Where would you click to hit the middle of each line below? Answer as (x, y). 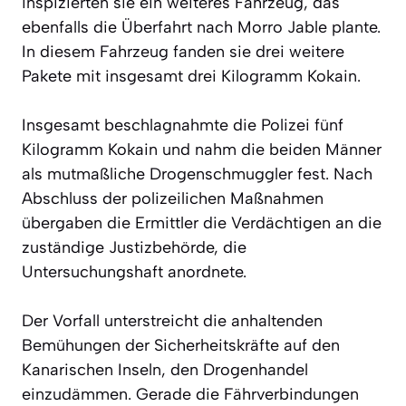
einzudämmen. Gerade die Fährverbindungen (190, 394)
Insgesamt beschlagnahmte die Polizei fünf (183, 125)
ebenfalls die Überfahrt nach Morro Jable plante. (201, 27)
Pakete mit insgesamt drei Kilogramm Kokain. (191, 76)
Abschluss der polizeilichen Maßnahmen (173, 198)
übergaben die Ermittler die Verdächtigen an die (202, 222)
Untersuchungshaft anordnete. (134, 271)
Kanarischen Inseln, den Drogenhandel (165, 369)
